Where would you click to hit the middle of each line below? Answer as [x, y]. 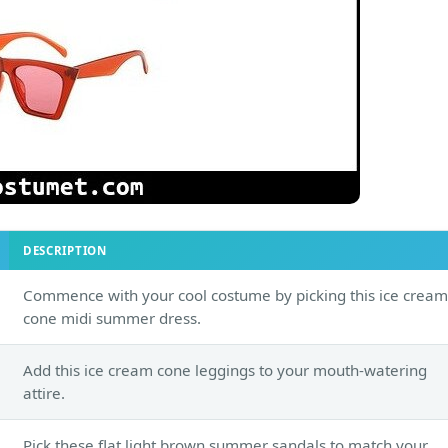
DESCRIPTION [65, 250]
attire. [44, 392]
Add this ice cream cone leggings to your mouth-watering [225, 369]
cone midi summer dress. [112, 317]
